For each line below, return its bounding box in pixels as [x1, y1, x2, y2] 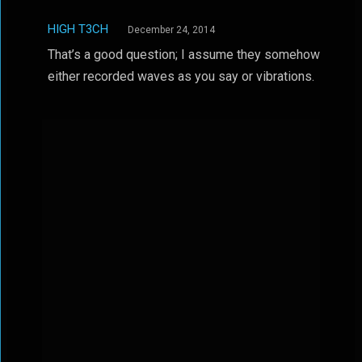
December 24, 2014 [127, 24, 215, 36]
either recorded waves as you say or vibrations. [47, 69, 314, 84]
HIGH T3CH [47, 22, 108, 36]
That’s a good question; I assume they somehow [47, 47, 320, 62]
